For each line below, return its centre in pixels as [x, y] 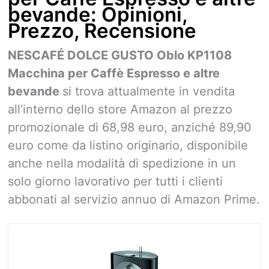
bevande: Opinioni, [98, 14]
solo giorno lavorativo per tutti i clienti [115, 181]
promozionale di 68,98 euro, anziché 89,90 [130, 127]
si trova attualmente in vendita [149, 91]
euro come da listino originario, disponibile [128, 145]
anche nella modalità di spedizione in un [122, 163]
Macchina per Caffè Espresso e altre [114, 73]
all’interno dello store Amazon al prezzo [120, 109]
